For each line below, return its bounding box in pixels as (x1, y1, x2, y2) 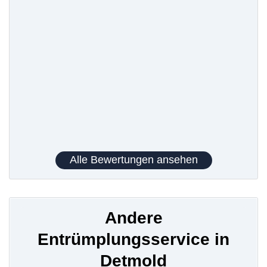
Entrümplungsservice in (38, 229, 229, 249)
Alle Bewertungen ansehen (69, 154, 198, 166)
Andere (104, 208, 163, 227)
